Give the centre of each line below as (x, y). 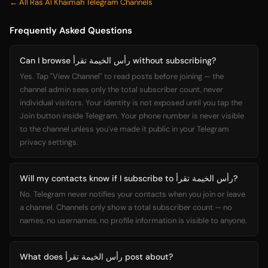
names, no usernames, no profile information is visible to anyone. (133, 220)
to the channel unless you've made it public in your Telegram (124, 129)
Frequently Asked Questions (71, 31)
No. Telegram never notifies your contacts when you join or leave (133, 194)
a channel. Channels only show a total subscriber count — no (126, 207)
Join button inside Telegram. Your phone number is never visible (132, 116)
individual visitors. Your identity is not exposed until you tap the (131, 103)
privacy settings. (49, 142)
